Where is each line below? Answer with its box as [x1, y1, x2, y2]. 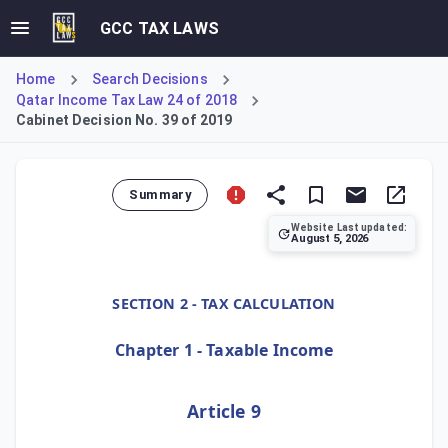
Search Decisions [91, 71, 208, 87]
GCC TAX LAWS [100, 18, 219, 38]
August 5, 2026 [290, 232, 369, 245]
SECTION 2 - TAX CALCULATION [112, 293, 336, 313]
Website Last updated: [290, 222, 407, 233]
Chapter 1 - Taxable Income [114, 338, 334, 361]
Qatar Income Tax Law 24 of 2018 [16, 92, 238, 108]
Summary [129, 187, 191, 202]
